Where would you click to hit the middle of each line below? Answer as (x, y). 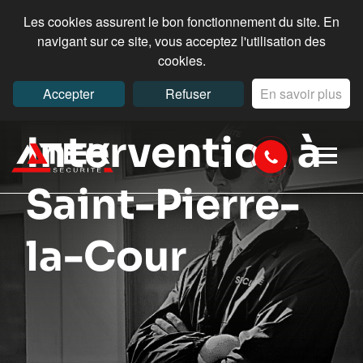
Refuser (188, 94)
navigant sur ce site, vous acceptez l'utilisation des (181, 41)
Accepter (69, 94)
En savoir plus (301, 94)
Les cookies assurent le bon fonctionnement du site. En (181, 21)
